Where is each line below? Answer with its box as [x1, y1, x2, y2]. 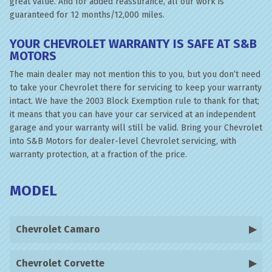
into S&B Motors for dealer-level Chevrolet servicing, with [10, 136, 236, 146]
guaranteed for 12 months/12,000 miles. [10, 10, 165, 20]
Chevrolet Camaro [16, 223, 100, 235]
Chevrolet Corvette [16, 257, 104, 269]
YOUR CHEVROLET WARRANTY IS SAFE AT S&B [10, 36, 257, 51]
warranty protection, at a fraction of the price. [10, 149, 187, 160]
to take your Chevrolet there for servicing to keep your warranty [10, 83, 262, 93]
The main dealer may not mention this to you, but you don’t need [10, 69, 260, 80]
